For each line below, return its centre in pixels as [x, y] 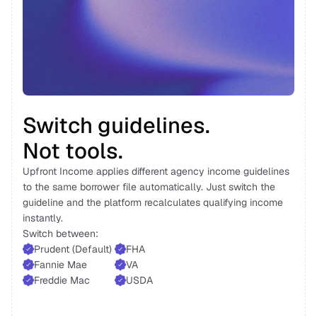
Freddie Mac [63, 280]
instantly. [44, 218]
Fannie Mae [62, 265]
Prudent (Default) [74, 249]
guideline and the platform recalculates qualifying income [153, 202]
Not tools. [75, 151]
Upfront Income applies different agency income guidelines [156, 171]
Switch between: [62, 234]
